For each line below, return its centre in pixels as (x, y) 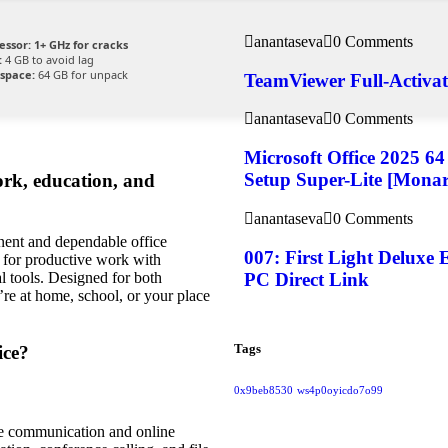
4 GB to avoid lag (48, 60)
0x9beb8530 (263, 390)
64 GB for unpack (81, 75)
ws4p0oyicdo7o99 (340, 390)
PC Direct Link (306, 279)
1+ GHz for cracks (79, 45)
